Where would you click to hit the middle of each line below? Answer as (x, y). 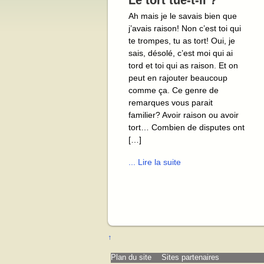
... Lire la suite (155, 162)
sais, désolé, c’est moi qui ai (181, 53)
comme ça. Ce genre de (174, 90)
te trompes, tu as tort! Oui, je (182, 41)
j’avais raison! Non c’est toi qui (185, 28)
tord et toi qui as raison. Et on (183, 65)
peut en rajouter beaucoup (178, 78)
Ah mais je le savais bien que (183, 16)
